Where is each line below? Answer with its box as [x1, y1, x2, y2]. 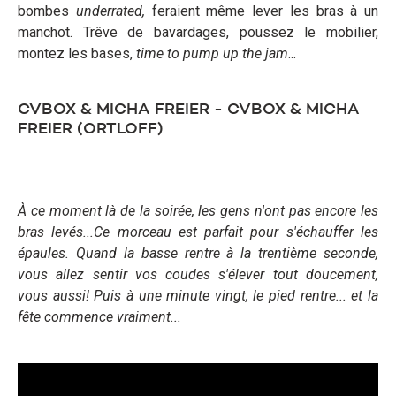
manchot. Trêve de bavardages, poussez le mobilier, [18, 24, 378, 42]
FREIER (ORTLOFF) [18, 121, 164, 138]
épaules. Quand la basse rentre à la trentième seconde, [18, 245, 378, 263]
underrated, [75, 3, 152, 20]
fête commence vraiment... [18, 308, 181, 326]
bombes [18, 3, 76, 20]
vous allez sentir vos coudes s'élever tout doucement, [18, 266, 378, 284]
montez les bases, [18, 45, 136, 63]
